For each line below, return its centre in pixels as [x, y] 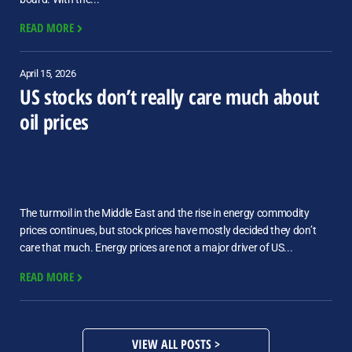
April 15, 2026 [48, 74]
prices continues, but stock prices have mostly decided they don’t [168, 231]
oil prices [54, 122]
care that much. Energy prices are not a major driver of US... [156, 248]
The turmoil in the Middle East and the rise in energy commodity [165, 213]
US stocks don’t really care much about [169, 97]
